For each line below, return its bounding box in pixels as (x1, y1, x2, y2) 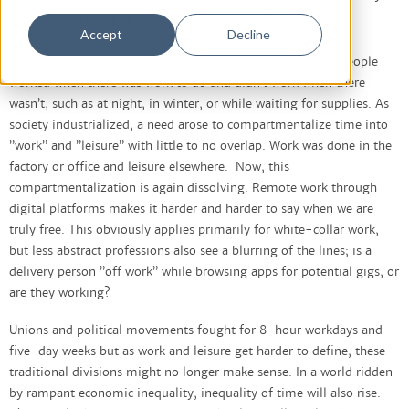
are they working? (9, 286, 114, 301)
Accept (80, 26, 123, 43)
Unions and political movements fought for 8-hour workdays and (9, 323, 383, 339)
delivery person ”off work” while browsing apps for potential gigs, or (9, 265, 399, 280)
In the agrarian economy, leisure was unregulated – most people (9, 55, 378, 70)
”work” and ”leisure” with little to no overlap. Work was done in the (9, 139, 392, 154)
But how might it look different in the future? (9, 9, 337, 28)
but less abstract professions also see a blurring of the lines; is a (9, 244, 372, 259)
